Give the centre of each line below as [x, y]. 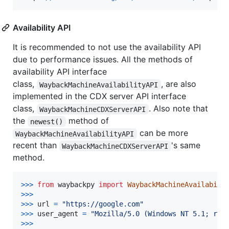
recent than [36, 145]
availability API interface [60, 72]
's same [187, 145]
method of [87, 121]
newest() [47, 121]
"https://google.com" [103, 204]
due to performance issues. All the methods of [103, 60]
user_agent [58, 214]
